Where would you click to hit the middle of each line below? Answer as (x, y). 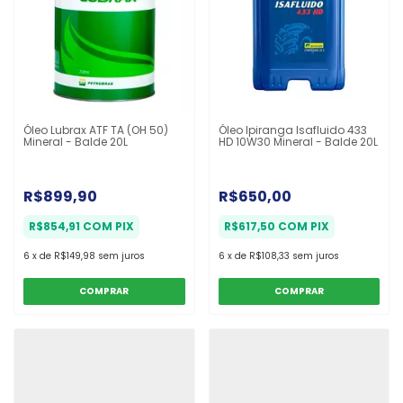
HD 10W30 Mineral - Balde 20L (298, 141)
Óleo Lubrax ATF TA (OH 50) (96, 130)
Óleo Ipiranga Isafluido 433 (292, 130)
